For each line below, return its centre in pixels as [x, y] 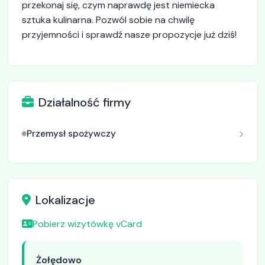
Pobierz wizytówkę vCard [87, 224]
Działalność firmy [85, 102]
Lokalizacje [65, 200]
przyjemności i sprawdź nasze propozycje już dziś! [129, 34]
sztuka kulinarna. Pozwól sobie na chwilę [108, 20]
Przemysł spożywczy [71, 134]
